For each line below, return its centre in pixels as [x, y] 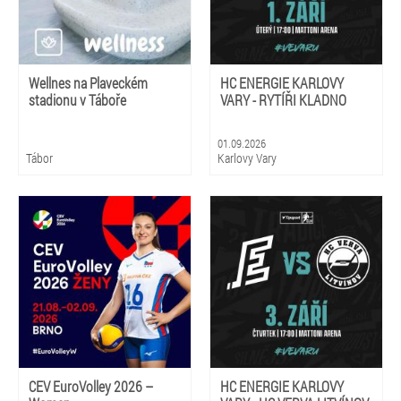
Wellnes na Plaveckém [88, 83]
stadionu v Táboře [77, 100]
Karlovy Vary [247, 158]
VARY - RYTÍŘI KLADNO [283, 100]
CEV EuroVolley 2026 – [91, 386]
